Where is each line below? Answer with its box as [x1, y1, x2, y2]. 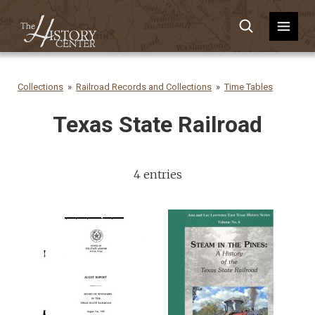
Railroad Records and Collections [76, 82, 212, 92]
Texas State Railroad [53, 111, 262, 138]
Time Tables [224, 82, 273, 92]
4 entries [133, 167, 182, 181]
